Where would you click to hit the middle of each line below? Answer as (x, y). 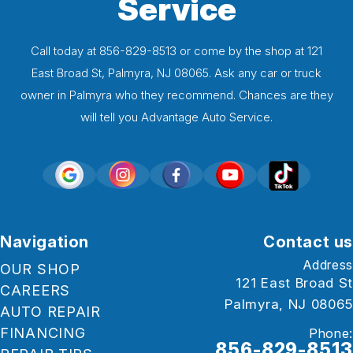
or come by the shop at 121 (249, 51)
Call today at (65, 51)
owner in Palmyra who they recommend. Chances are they (176, 95)
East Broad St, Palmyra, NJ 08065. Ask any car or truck (176, 73)
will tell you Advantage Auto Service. (176, 117)
